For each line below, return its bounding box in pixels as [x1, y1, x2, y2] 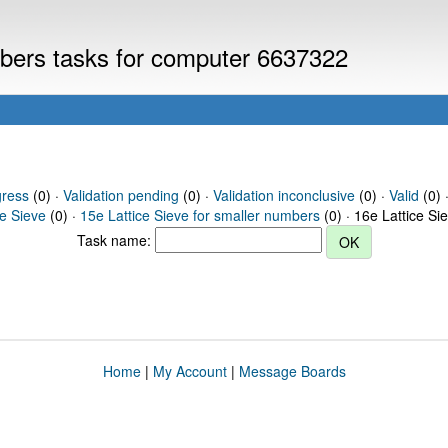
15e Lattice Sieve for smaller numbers [80, 205, 320, 225]
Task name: [76, 229, 155, 250]
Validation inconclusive [212, 185, 355, 205]
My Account [152, 361, 227, 381]
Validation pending [62, 185, 179, 205]
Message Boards [238, 361, 346, 381]
